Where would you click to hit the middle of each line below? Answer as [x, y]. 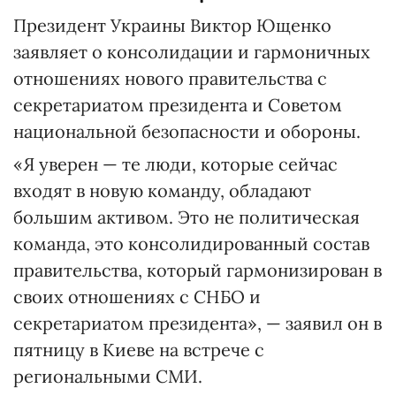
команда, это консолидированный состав [191, 244]
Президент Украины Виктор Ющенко [172, 25]
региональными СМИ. [108, 376]
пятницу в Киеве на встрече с [139, 350]
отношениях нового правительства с [170, 78]
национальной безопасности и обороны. [187, 131]
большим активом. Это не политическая [187, 217]
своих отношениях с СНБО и [137, 297]
